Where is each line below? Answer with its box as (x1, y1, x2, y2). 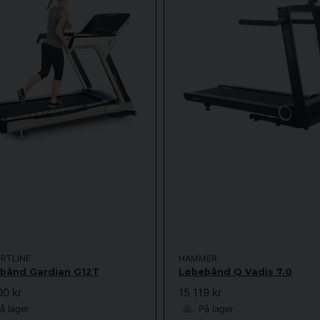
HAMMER (179, 252, 217, 264)
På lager (196, 304, 234, 315)
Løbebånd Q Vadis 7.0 (179, 266, 292, 277)
